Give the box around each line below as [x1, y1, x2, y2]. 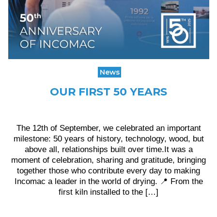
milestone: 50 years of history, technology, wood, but [13, 134, 204, 143]
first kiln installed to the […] [59, 187, 158, 196]
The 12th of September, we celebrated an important [16, 124, 201, 132]
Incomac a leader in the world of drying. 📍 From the [14, 177, 203, 186]
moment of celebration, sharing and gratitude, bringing [11, 155, 206, 164]
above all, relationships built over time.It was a [24, 145, 193, 154]
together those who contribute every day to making [17, 166, 200, 175]
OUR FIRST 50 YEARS [50, 85, 167, 98]
